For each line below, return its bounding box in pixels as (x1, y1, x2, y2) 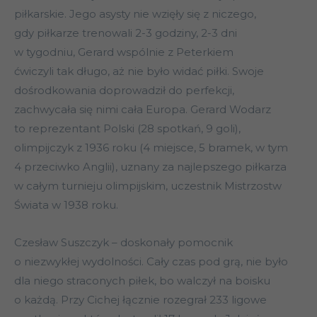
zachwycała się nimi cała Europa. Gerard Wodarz (14, 103, 271, 117)
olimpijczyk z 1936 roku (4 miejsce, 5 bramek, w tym (14, 141, 288, 155)
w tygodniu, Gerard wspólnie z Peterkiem (14, 45, 234, 59)
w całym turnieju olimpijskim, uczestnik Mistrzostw (14, 179, 282, 193)
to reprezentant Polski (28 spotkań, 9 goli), (14, 122, 241, 136)
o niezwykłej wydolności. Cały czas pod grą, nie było (14, 255, 288, 269)
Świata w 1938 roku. (14, 198, 118, 212)
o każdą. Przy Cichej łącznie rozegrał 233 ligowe (14, 293, 267, 307)
